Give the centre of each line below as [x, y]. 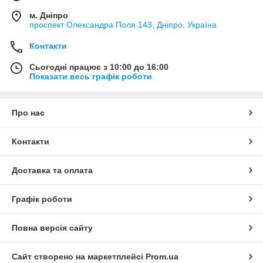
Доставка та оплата [52, 171]
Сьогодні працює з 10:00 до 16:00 [99, 67]
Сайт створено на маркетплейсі [79, 257]
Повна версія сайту [52, 228]
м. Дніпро [49, 16]
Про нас [28, 113]
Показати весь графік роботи [91, 77]
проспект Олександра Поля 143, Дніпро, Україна [123, 25]
